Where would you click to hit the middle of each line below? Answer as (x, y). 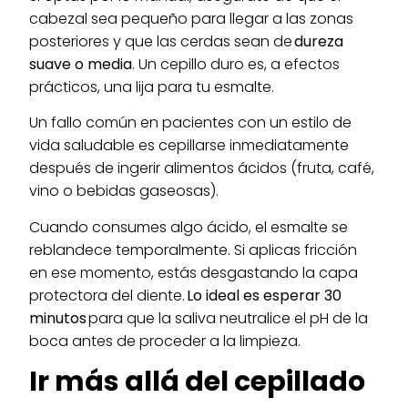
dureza (319, 41)
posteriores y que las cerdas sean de (162, 41)
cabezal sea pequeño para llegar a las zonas (192, 18)
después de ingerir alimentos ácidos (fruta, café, (202, 168)
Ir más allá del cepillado (198, 382)
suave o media (81, 64)
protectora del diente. (108, 295)
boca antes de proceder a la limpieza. (167, 341)
